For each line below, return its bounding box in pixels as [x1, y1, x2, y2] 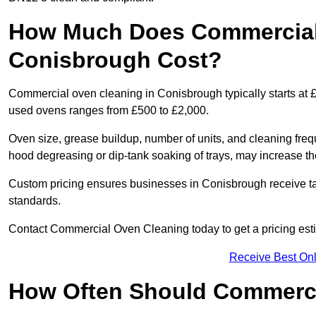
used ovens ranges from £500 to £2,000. [8, 104, 209, 117]
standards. [8, 195, 61, 207]
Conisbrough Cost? [8, 47, 222, 73]
